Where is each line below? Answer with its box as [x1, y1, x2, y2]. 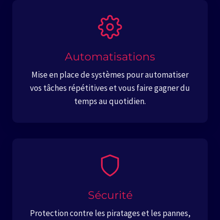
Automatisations [65, 50, 155, 63]
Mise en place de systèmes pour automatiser [31, 69, 189, 80]
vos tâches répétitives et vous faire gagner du [30, 82, 190, 93]
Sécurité [87, 189, 133, 202]
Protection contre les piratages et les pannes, [29, 208, 191, 219]
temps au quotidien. [74, 96, 146, 107]
